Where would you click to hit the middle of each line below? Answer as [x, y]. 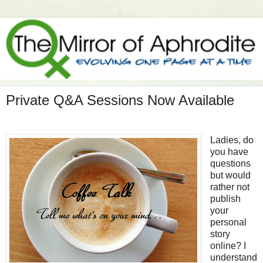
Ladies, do [232, 140]
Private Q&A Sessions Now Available [120, 100]
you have [229, 151]
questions [230, 163]
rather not [230, 187]
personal [228, 222]
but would [230, 175]
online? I [228, 245]
